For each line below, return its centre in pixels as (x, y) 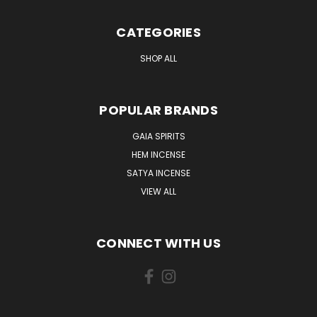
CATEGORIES (158, 32)
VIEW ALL (158, 191)
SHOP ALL (158, 58)
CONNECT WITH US (158, 243)
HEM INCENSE (158, 154)
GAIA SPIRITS (158, 136)
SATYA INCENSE (158, 173)
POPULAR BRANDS (158, 110)
